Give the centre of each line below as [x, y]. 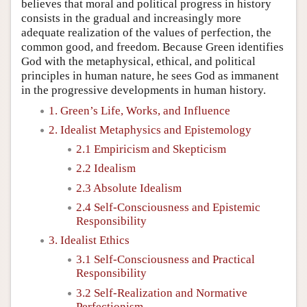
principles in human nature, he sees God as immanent [150, 75]
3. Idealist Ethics [89, 240]
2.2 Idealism [106, 169]
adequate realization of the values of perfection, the [146, 32]
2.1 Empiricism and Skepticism [151, 149]
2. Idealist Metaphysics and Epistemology [150, 130]
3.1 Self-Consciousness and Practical [165, 260]
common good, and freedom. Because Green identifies [152, 47]
